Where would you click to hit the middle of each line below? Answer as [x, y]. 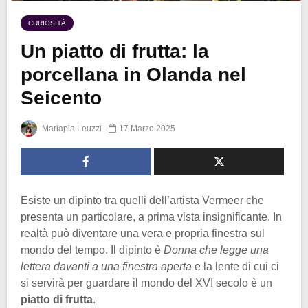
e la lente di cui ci [235, 267]
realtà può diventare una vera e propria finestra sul [143, 234]
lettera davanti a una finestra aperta [106, 267]
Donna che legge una [216, 250]
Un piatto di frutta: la [115, 51]
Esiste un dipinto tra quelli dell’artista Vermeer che [142, 201]
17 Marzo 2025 [147, 129]
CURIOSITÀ [47, 23]
